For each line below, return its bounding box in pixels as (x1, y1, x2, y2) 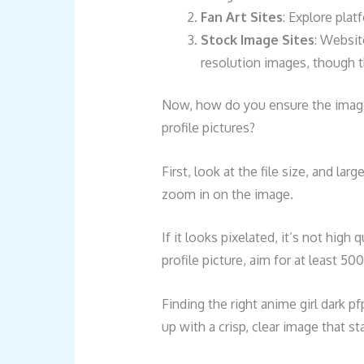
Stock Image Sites (200, 32, 314, 49)
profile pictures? (161, 119, 255, 136)
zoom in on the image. (161, 185, 293, 202)
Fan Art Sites (200, 9, 283, 26)
